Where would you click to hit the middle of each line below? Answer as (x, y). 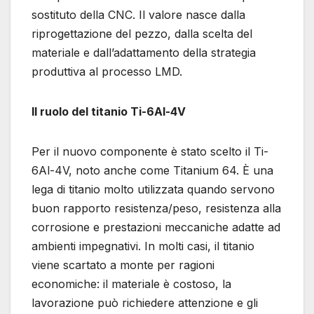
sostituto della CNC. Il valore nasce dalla (138, 14)
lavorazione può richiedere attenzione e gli (145, 302)
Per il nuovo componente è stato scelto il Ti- (150, 151)
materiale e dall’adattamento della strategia (144, 52)
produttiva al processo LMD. (107, 71)
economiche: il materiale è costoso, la (131, 284)
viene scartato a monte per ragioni (123, 265)
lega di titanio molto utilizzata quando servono (153, 189)
